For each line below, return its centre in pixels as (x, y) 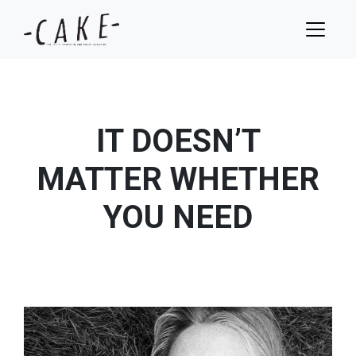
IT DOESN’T (178, 141)
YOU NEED (178, 217)
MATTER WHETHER (178, 179)
